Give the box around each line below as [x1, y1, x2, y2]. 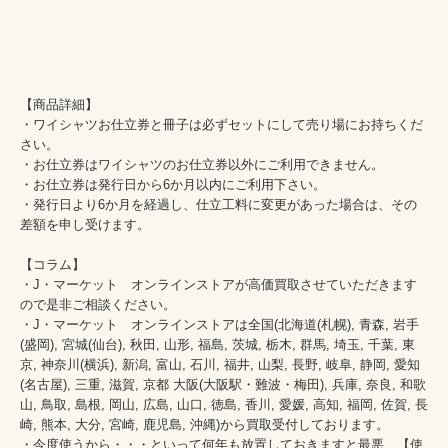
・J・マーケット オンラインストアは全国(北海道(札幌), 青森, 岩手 [20, 316, 419, 332]
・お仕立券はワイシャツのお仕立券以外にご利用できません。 [20, 156, 384, 172]
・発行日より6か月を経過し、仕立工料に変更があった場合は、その [20, 196, 417, 212]
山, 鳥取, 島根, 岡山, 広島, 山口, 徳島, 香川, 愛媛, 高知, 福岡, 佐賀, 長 [20, 396, 428, 412]
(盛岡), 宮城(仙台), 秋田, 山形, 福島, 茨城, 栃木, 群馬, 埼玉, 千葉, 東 [20, 336, 415, 352]
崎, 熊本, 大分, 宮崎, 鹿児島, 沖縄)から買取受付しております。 [20, 416, 389, 432]
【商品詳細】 [20, 96, 98, 112]
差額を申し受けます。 [20, 216, 150, 232]
